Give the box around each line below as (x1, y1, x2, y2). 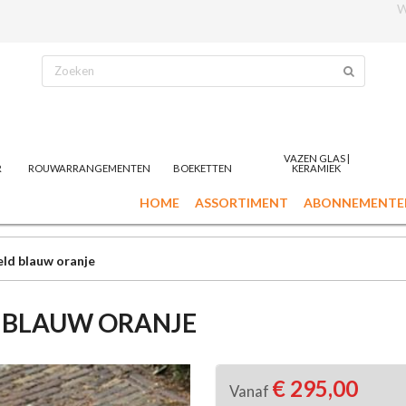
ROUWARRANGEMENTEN (28, 161, 151, 174)
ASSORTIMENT (194, 195, 288, 211)
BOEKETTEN (173, 161, 233, 174)
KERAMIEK (292, 161, 342, 174)
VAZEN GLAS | (283, 151, 350, 164)
